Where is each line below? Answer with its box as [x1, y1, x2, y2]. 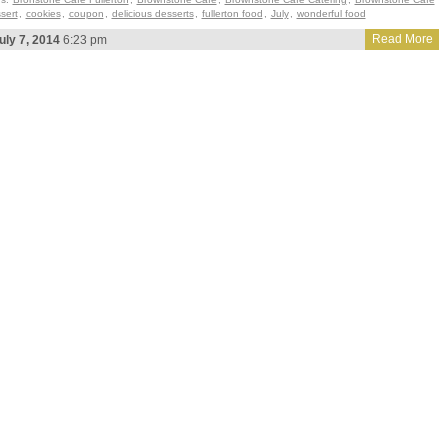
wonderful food [296, 8, 366, 19]
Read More [371, 32, 433, 46]
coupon [68, 8, 104, 19]
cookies [25, 8, 61, 19]
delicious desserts [111, 8, 194, 19]
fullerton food [201, 8, 263, 19]
